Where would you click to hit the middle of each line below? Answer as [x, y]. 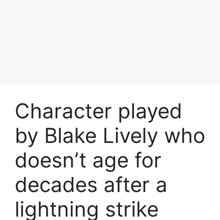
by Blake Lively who [110, 135]
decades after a [91, 184]
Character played [98, 110]
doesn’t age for [88, 160]
